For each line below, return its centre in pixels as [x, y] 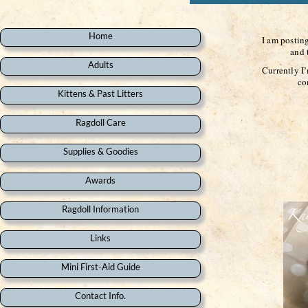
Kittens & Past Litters [100, 93]
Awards [100, 180]
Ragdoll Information [100, 209]
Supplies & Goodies [100, 151]
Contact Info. [100, 296]
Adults [100, 65]
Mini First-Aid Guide [100, 267]
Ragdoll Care [100, 122]
